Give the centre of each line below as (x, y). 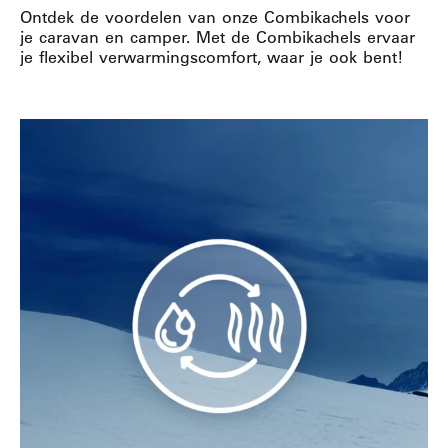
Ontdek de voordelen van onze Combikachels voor (215, 17)
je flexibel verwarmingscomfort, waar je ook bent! (211, 57)
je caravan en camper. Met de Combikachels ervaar (217, 37)
